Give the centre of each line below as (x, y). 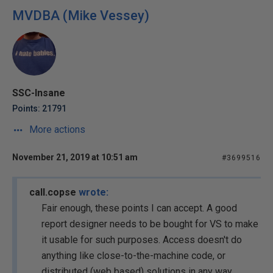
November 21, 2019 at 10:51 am (75, 157)
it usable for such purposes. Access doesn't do (142, 240)
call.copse (54, 192)
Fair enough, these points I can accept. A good (139, 208)
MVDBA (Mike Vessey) (81, 16)
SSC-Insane (39, 93)
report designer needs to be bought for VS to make (150, 224)
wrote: (94, 192)
